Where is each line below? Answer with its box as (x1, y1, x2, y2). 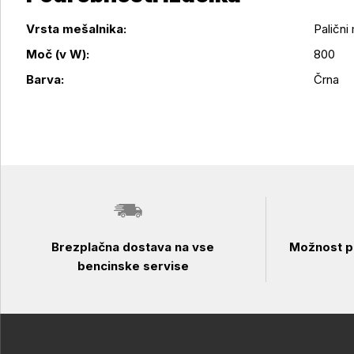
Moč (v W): (26, 47, 89, 62)
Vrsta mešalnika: (26, 21, 126, 36)
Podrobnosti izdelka (25, 38, 133, 53)
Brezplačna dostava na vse (51, 239, 215, 254)
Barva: (26, 72, 64, 87)
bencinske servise (77, 258, 189, 273)
